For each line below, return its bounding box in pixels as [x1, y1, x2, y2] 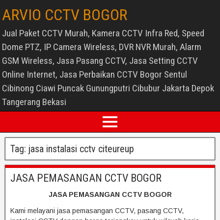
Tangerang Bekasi [2, 96, 66, 108]
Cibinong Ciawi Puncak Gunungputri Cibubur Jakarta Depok [2, 82, 214, 94]
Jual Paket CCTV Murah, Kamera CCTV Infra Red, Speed [2, 27, 204, 39]
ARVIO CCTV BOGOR [2, 5, 127, 24]
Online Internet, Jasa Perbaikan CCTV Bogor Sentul [2, 69, 187, 80]
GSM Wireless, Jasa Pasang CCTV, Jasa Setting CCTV [2, 55, 198, 66]
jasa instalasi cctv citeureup [28, 143, 134, 155]
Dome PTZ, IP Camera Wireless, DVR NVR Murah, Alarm [2, 41, 201, 53]
